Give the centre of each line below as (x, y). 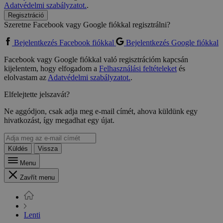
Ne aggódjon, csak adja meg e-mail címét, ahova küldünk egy (101, 111)
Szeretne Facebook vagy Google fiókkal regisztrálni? (87, 25)
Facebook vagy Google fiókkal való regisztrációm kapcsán (96, 60)
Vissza (48, 149)
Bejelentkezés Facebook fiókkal (64, 43)
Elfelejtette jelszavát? (37, 95)
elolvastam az (26, 78)
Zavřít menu (37, 178)
